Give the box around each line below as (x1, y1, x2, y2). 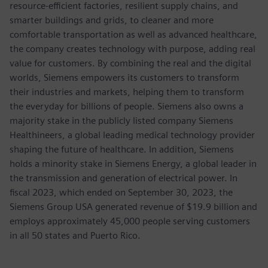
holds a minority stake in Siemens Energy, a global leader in (10, 158, 257, 170)
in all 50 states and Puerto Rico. (10, 230, 141, 242)
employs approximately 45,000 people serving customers (10, 215, 250, 227)
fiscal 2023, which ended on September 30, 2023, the (10, 187, 233, 199)
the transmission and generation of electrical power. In (10, 172, 237, 184)
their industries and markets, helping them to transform (10, 86, 244, 98)
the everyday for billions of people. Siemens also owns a (10, 100, 243, 112)
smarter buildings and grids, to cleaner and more (10, 14, 214, 26)
